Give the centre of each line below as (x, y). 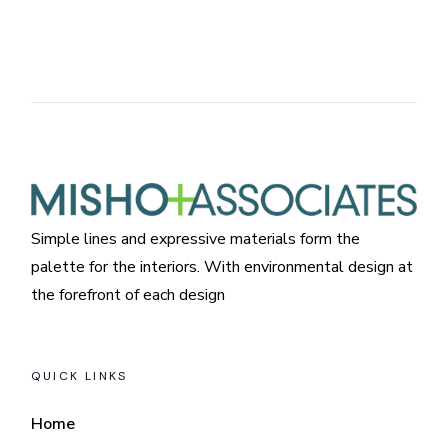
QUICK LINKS (79, 375)
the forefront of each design (128, 294)
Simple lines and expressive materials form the (196, 238)
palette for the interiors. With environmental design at (222, 266)
